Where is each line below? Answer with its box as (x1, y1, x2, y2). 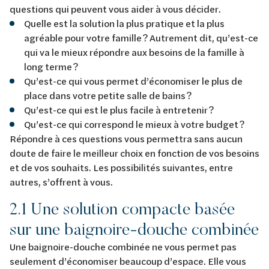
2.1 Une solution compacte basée (10, 198, 235, 219)
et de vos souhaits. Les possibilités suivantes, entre (10, 160, 233, 174)
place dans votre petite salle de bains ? (24, 88, 195, 101)
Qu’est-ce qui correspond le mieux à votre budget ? (24, 117, 247, 130)
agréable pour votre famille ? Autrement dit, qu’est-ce (24, 31, 258, 44)
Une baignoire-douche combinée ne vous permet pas (10, 240, 237, 253)
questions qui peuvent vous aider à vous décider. (10, 2, 224, 15)
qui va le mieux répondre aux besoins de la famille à (24, 45, 244, 58)
